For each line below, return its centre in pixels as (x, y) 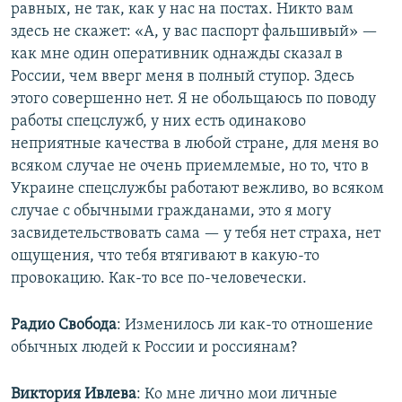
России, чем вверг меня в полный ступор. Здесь (183, 76)
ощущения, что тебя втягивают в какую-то (165, 256)
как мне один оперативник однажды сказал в (177, 54)
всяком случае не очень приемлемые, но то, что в (190, 166)
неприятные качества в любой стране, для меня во (195, 144)
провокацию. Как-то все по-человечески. (159, 278)
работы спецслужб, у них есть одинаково (158, 121)
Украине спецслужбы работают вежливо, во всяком (197, 188)
